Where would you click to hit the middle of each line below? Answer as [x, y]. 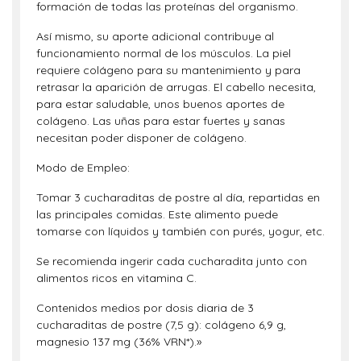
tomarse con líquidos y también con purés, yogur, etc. [180, 231]
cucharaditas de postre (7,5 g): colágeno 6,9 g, [161, 325]
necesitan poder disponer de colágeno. [141, 138]
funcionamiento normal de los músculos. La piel [164, 53]
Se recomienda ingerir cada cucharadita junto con [172, 261]
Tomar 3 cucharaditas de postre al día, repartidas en [178, 197]
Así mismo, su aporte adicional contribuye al [155, 36]
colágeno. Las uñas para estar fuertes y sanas [161, 121]
